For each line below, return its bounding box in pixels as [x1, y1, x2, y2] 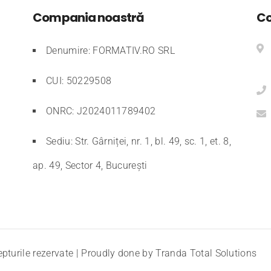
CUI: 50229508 [46, 75, 112, 87]
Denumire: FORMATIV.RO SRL [46, 45, 175, 56]
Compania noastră [33, 9, 145, 26]
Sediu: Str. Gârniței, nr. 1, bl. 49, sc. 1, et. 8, [46, 135, 232, 147]
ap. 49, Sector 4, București [33, 160, 148, 171]
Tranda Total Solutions [155, 247, 257, 259]
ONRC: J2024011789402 [46, 105, 156, 117]
